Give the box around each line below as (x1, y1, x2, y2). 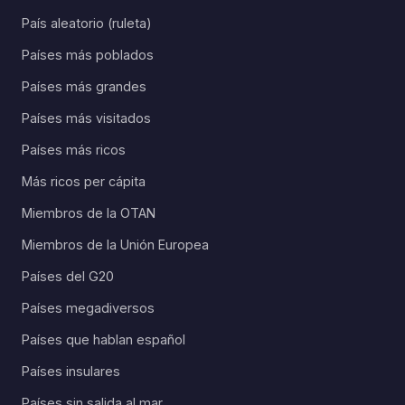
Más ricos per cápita (22, 173, 146, 189)
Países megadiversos (22, 299, 155, 316)
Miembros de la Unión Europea (22, 236, 209, 252)
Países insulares (22, 363, 120, 379)
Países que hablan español (22, 331, 185, 347)
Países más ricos (22, 141, 126, 157)
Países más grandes (22, 78, 146, 94)
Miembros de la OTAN (22, 204, 155, 221)
